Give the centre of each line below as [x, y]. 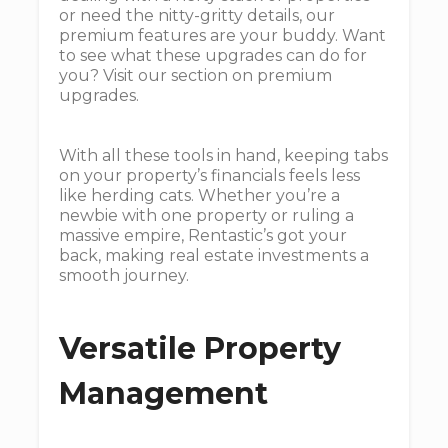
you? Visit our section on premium [195, 75]
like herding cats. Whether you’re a [199, 195]
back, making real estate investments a [214, 255]
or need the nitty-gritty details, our [197, 15]
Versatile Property [200, 348]
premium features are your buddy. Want [222, 35]
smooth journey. [124, 275]
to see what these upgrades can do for [213, 55]
